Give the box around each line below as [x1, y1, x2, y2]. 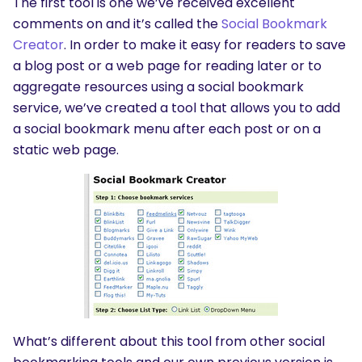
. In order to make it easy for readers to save [64, 36, 346, 54]
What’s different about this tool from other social [13, 332, 325, 351]
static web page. [13, 141, 119, 159]
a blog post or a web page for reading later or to [13, 57, 322, 75]
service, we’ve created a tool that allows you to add [13, 99, 340, 117]
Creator [13, 36, 64, 54]
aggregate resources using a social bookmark [13, 78, 304, 96]
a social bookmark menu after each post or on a [13, 120, 321, 138]
